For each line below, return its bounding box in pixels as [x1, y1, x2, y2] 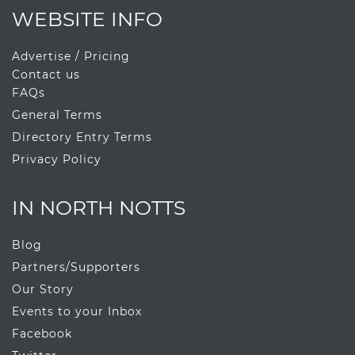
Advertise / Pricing [12, 49, 130, 64]
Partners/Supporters [12, 260, 140, 275]
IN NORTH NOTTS [12, 196, 185, 220]
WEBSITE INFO [12, 7, 162, 32]
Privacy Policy [12, 152, 101, 167]
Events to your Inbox [12, 304, 142, 319]
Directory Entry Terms [12, 130, 152, 145]
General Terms [12, 108, 102, 123]
